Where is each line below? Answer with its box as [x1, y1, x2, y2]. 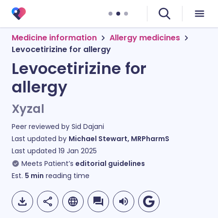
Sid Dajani [72, 122, 104, 131]
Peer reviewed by [12, 122, 72, 131]
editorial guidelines [75, 159, 145, 168]
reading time [44, 171, 90, 181]
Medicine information [12, 32, 97, 43]
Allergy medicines [109, 32, 180, 43]
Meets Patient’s [21, 159, 73, 168]
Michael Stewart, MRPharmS [69, 134, 169, 144]
